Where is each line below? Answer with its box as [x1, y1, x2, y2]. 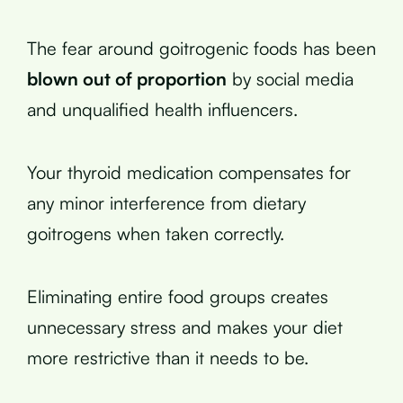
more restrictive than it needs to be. [27, 345, 309, 369]
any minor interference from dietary [27, 191, 306, 214]
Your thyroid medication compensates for [27, 160, 351, 184]
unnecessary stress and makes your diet [27, 315, 343, 338]
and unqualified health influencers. [27, 97, 298, 121]
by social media [227, 67, 354, 90]
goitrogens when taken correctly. [27, 221, 284, 245]
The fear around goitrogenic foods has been [27, 36, 376, 59]
